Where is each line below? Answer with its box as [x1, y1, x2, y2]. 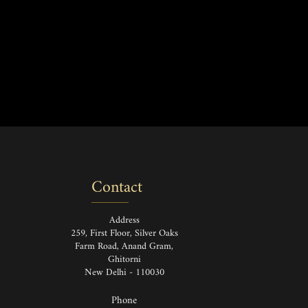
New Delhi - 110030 [84, 262, 164, 283]
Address [109, 210, 140, 230]
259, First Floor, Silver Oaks [70, 223, 178, 243]
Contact [91, 170, 142, 205]
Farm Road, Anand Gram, [75, 236, 173, 256]
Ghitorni [107, 249, 141, 269]
